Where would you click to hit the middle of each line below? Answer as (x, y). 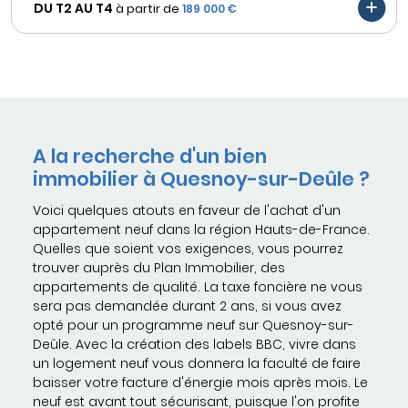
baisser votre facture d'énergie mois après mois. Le (200, 383)
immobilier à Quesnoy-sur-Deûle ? (201, 179)
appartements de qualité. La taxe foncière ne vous (198, 287)
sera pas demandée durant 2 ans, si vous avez (187, 306)
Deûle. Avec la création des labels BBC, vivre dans (194, 345)
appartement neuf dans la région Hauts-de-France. (201, 230)
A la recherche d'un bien (150, 157)
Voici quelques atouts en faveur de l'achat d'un (187, 211)
